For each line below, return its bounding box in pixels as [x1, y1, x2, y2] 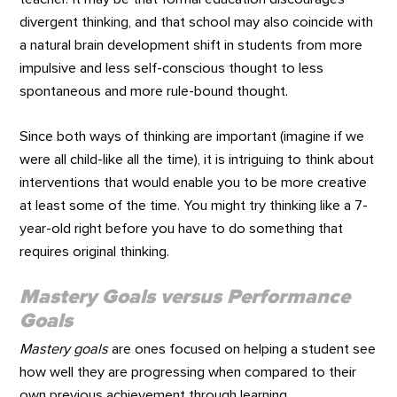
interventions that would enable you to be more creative [19, 175, 368, 190]
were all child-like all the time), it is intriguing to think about [19, 152, 375, 167]
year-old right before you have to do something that [19, 221, 344, 236]
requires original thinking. [19, 244, 170, 259]
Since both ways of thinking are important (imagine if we [19, 128, 365, 144]
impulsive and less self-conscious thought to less [19, 61, 324, 76]
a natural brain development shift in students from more [19, 38, 363, 53]
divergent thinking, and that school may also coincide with [19, 15, 374, 30]
